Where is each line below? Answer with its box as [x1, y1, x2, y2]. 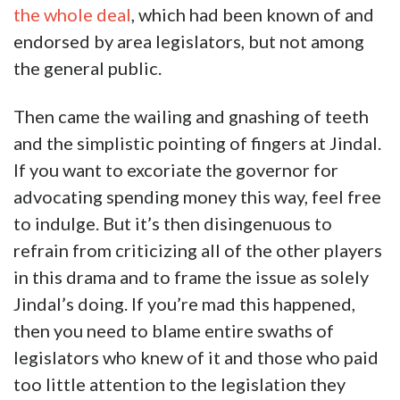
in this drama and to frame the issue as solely [13, 266, 369, 288]
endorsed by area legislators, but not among [13, 30, 364, 53]
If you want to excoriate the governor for [13, 159, 338, 181]
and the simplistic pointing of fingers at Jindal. [13, 132, 381, 154]
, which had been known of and [131, 4, 374, 26]
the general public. [13, 57, 162, 79]
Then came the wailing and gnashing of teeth [13, 105, 369, 128]
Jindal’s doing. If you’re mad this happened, [13, 293, 355, 315]
